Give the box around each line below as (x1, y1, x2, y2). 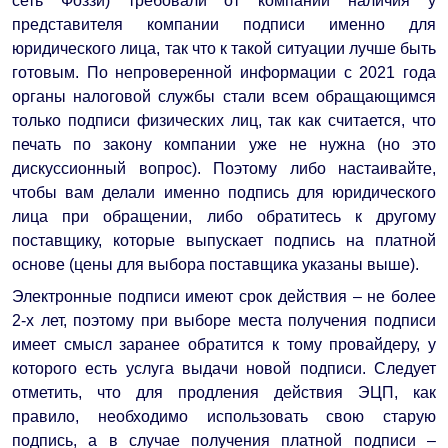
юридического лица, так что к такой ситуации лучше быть (12, 39, 436, 57)
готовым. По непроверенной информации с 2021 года (12, 63, 436, 81)
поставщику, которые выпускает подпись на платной (12, 231, 436, 249)
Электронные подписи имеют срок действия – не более (12, 287, 436, 305)
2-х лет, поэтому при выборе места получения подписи (12, 311, 436, 329)
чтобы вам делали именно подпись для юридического (12, 183, 436, 201)
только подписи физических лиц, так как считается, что (12, 111, 436, 129)
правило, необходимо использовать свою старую (12, 407, 436, 425)
